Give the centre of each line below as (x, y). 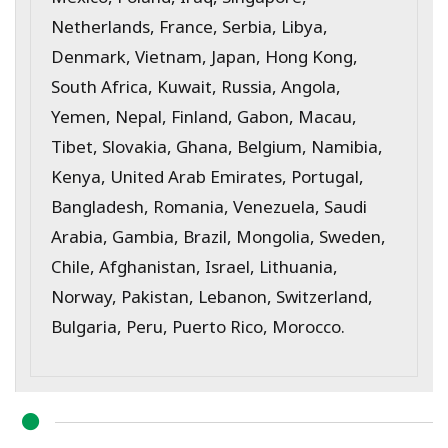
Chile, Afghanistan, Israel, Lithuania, (194, 265)
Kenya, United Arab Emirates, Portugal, (207, 175)
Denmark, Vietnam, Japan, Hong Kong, (204, 55)
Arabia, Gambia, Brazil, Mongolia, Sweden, (218, 235)
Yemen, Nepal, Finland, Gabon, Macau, (204, 115)
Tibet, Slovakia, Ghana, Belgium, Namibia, (217, 145)
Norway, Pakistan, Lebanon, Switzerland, (212, 295)
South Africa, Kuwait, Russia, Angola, (196, 85)
